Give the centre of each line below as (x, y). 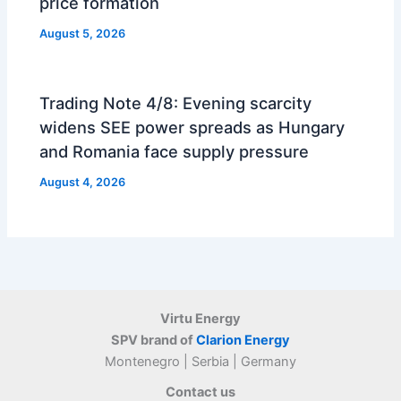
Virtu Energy (200, 319)
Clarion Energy (243, 340)
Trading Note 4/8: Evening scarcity (176, 103)
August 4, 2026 (83, 183)
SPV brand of (154, 340)
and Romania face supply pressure (175, 152)
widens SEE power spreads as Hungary (192, 128)
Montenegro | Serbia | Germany (200, 362)
